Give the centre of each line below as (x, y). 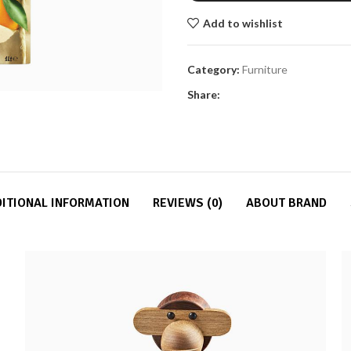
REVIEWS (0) (188, 203)
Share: (204, 94)
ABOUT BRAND (286, 203)
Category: (213, 69)
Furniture (265, 69)
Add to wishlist (242, 23)
